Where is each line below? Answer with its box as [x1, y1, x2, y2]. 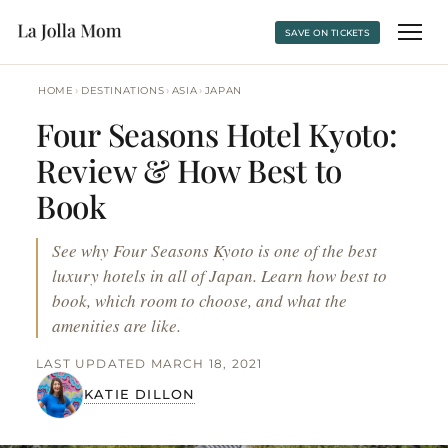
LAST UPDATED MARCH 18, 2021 [36, 356, 263, 371]
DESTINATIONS [81, 85, 165, 96]
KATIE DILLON [84, 386, 196, 402]
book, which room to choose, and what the [52, 289, 347, 312]
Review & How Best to [36, 149, 343, 191]
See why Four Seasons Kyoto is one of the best [52, 239, 377, 262]
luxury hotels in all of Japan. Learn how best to [52, 264, 387, 287]
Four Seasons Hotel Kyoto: [36, 113, 398, 155]
